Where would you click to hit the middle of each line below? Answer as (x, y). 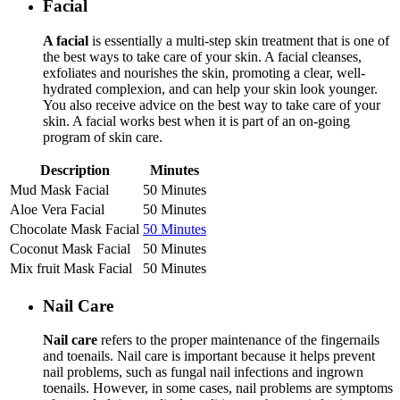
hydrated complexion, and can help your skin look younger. (210, 88)
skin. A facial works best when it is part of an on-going (196, 121)
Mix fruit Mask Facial (71, 268)
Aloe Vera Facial (57, 209)
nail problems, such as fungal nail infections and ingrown (203, 372)
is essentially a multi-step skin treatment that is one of (239, 40)
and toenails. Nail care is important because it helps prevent (209, 356)
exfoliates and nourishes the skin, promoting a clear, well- (204, 72)
